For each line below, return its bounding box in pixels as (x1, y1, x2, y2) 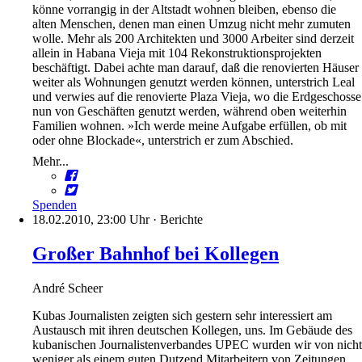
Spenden (32, 198, 77, 213)
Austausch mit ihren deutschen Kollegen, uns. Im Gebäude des (32, 323, 352, 338)
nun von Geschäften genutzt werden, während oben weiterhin (32, 104, 347, 119)
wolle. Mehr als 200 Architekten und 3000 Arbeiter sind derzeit (32, 32, 354, 46)
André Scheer (32, 281, 103, 296)
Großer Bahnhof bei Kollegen (32, 243, 279, 265)
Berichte (160, 213, 203, 227)
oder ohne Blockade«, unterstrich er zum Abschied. (32, 133, 293, 148)
